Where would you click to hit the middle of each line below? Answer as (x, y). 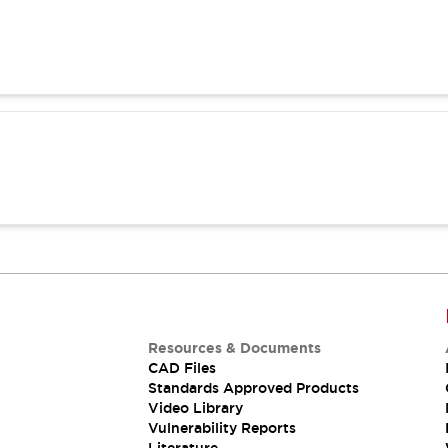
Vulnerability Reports (221, 428)
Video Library (195, 408)
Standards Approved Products (253, 388)
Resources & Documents (234, 348)
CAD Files (181, 368)
